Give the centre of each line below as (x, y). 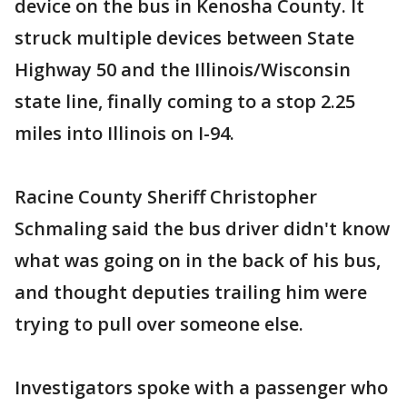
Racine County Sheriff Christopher (166, 196)
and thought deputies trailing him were (191, 292)
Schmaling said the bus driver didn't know (202, 228)
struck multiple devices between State (184, 37)
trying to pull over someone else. (159, 323)
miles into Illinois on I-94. (124, 133)
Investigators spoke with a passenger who (201, 387)
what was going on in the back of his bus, (198, 260)
